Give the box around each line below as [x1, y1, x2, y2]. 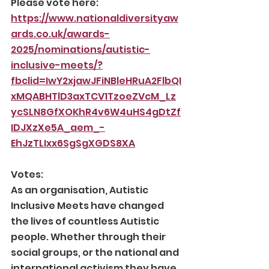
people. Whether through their [11, 230, 168, 244]
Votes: [11, 168, 43, 181]
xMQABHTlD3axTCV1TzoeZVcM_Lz [11, 89, 176, 103]
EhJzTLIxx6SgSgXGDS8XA [11, 136, 135, 150]
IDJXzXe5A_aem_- [11, 121, 105, 134]
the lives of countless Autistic [11, 214, 161, 228]
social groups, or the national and [11, 246, 181, 259]
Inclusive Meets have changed [11, 199, 166, 213]
